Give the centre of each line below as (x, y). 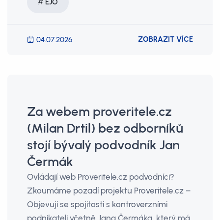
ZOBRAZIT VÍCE (165, 39)
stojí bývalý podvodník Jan (103, 145)
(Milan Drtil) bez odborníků (105, 128)
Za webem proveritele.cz (99, 111)
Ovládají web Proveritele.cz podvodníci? (101, 177)
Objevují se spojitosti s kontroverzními (97, 204)
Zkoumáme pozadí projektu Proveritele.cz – (109, 191)
